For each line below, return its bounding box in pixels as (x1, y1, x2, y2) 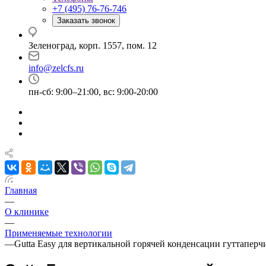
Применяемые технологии (5, 228, 112, 238)
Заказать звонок (57, 16, 115, 25)
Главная (5, 185, 37, 195)
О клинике (5, 207, 49, 217)
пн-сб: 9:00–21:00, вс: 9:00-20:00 (28, 87, 158, 97)
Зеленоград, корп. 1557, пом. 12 (28, 40, 157, 50)
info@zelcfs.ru (28, 63, 84, 73)
